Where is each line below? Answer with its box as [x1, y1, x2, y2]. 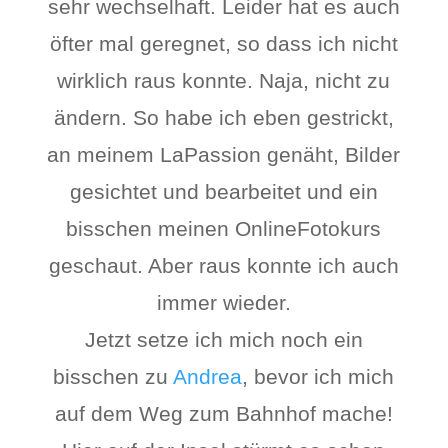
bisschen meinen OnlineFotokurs [66, 217, 382, 240]
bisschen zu [53, 365, 174, 388]
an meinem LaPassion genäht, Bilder [47, 143, 401, 166]
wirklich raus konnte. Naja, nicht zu [57, 69, 391, 92]
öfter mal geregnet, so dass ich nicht [49, 32, 398, 55]
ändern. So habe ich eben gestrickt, [53, 106, 394, 129]
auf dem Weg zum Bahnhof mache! [54, 402, 393, 425]
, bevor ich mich [242, 365, 395, 388]
